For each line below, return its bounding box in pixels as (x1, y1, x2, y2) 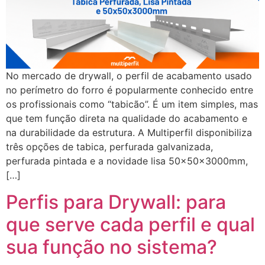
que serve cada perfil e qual (6, 212, 255, 236)
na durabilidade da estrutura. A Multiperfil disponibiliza (6, 127, 252, 139)
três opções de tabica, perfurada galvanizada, (6, 141, 213, 153)
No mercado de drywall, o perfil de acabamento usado (6, 70, 252, 82)
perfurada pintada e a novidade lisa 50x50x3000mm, (6, 155, 248, 167)
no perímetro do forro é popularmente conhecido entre (6, 84, 253, 96)
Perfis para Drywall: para (6, 190, 226, 214)
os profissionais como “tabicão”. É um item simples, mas (6, 98, 258, 111)
